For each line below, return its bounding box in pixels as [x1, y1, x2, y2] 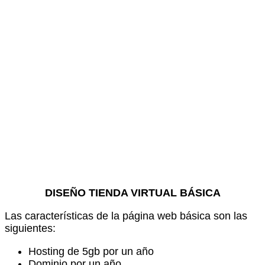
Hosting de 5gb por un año [28, 245, 154, 258]
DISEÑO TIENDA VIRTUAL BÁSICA [44, 187, 221, 199]
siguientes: [5, 222, 56, 235]
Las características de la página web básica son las [5, 210, 247, 222]
